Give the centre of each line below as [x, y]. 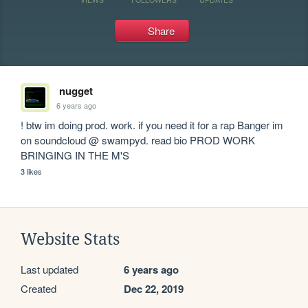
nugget [76, 91]
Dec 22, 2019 [154, 289]
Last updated [49, 269]
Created [38, 288]
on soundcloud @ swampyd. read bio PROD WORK [138, 140]
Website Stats [70, 239]
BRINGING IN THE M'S [75, 155]
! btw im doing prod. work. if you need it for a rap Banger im [152, 125]
